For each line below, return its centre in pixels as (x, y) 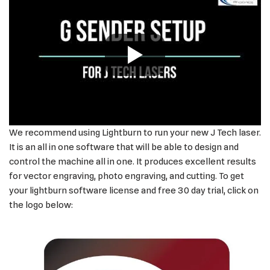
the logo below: (41, 205)
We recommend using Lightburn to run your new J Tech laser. (135, 132)
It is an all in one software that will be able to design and (124, 147)
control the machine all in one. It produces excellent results (133, 161)
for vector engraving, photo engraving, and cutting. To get (127, 176)
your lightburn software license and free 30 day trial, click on (134, 190)
